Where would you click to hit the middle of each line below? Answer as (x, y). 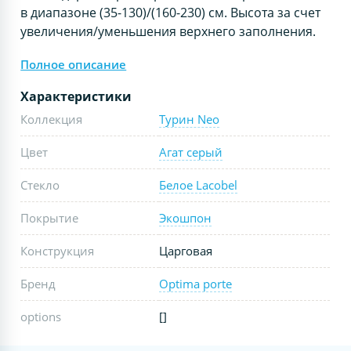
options (41, 316)
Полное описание (74, 64)
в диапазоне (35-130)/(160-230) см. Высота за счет (171, 12)
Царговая (186, 250)
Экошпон (186, 217)
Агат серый (191, 152)
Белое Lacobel (199, 185)
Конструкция (58, 250)
